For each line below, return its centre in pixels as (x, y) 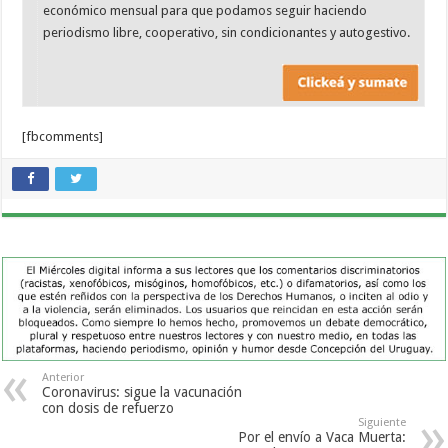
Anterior (63, 378)
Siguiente (381, 423)
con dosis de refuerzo (108, 408)
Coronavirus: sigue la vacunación (142, 392)
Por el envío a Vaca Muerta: (321, 437)
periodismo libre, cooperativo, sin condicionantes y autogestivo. (227, 32)
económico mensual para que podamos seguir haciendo (205, 10)
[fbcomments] (63, 137)
